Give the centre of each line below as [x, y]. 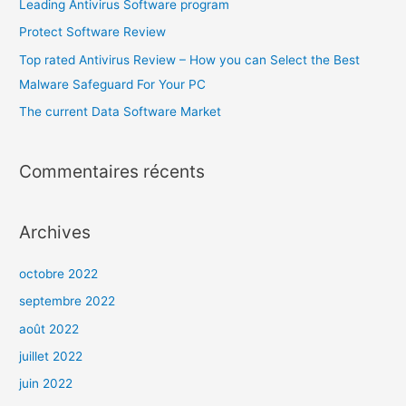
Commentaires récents [112, 172]
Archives [55, 232]
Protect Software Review [93, 32]
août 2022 [49, 329]
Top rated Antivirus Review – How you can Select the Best [190, 59]
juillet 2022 [51, 357]
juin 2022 [46, 384]
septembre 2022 [68, 301]
